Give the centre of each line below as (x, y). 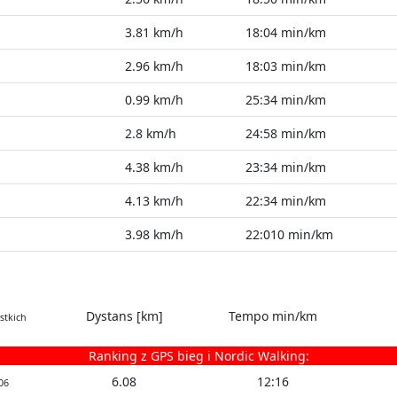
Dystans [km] (124, 316)
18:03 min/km (286, 66)
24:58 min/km (286, 133)
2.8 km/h (151, 133)
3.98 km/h (154, 234)
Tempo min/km (273, 316)
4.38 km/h (154, 167)
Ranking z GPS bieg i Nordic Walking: (198, 356)
